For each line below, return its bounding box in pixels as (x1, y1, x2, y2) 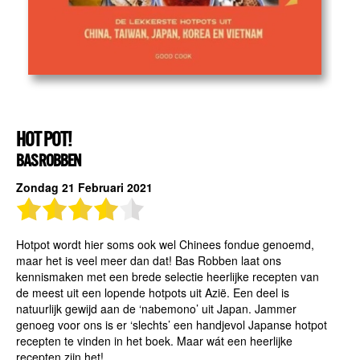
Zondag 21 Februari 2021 (15, 179, 153, 196)
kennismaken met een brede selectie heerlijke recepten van (15, 268, 319, 285)
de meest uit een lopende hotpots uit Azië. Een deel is (15, 284, 289, 301)
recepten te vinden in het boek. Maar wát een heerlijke (15, 333, 292, 350)
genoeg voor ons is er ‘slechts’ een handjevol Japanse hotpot (15, 317, 327, 333)
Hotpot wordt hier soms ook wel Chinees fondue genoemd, (15, 236, 314, 253)
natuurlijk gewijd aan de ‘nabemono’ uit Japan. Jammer (15, 301, 297, 317)
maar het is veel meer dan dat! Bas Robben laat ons (15, 252, 281, 269)
